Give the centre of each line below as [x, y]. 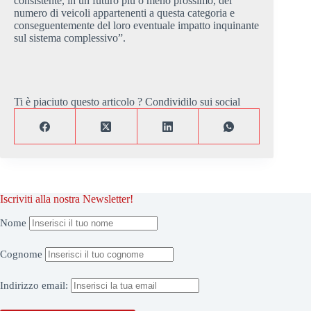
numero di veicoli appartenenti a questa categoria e [124, 13]
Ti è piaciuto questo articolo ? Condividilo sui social [127, 102]
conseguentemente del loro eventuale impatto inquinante [136, 26]
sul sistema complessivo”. [70, 38]
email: [56, 286]
